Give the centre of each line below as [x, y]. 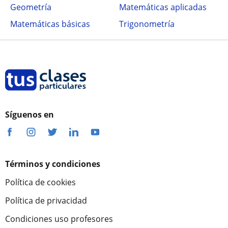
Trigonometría [147, 24]
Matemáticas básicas [50, 24]
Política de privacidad [46, 201]
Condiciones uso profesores [59, 219]
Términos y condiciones [53, 164]
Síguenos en [30, 115]
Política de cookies [40, 182]
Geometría [31, 7]
